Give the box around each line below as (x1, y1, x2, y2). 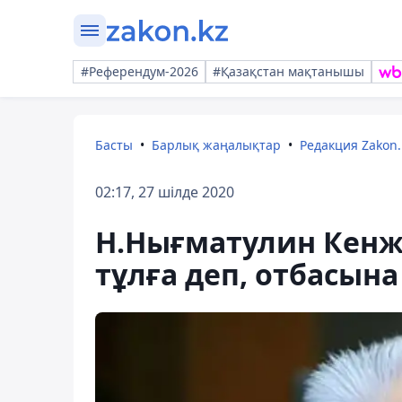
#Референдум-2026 (81, 63, 198, 80)
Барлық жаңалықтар (152, 136, 281, 153)
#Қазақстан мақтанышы (213, 63, 364, 80)
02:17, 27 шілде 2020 (95, 182, 234, 202)
